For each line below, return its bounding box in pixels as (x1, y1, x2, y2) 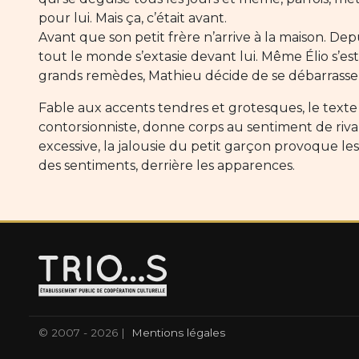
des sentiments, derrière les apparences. (38, 158, 295, 174)
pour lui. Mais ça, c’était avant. (38, 10, 227, 26)
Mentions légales (131, 325, 225, 339)
